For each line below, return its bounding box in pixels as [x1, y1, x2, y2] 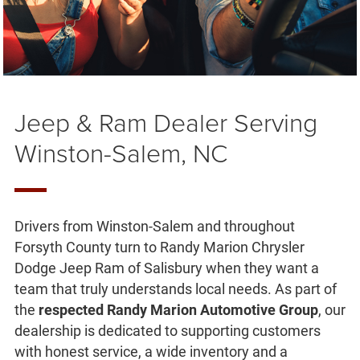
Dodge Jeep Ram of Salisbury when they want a [14, 260, 319, 277]
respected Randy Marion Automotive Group [38, 301, 318, 319]
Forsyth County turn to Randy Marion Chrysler [14, 239, 305, 256]
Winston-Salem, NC [14, 134, 228, 171]
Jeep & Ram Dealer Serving [14, 104, 317, 141]
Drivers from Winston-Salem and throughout [14, 218, 295, 235]
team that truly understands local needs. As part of [14, 280, 337, 298]
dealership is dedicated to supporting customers [14, 322, 321, 340]
